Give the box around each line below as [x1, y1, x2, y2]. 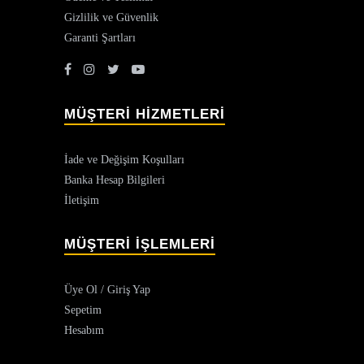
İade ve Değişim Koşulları [64, 154, 184, 167]
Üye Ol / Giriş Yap [64, 284, 150, 297]
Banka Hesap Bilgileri [64, 174, 165, 187]
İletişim [64, 194, 99, 207]
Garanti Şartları [64, 32, 136, 45]
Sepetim [64, 304, 102, 317]
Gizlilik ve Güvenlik [64, 11, 158, 24]
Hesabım [64, 324, 104, 337]
